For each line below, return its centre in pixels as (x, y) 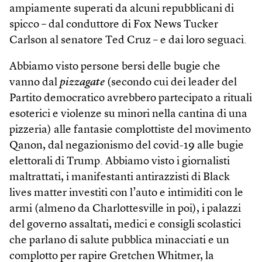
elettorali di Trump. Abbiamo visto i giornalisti (120, 161)
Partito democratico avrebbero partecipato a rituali (131, 98)
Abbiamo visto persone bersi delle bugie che (115, 67)
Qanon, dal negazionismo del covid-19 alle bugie (127, 146)
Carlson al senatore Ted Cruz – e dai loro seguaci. (128, 40)
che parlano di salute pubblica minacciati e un (119, 240)
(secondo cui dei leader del (171, 82)
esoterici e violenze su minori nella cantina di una (128, 114)
